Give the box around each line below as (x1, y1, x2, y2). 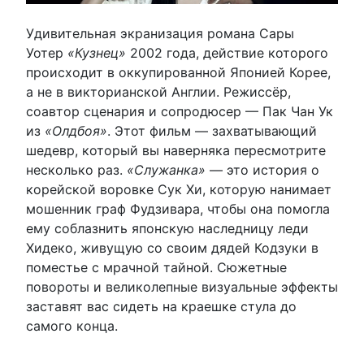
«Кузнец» (67, 44, 126, 61)
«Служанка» (127, 161, 206, 178)
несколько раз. (26, 161, 127, 178)
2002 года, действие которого (126, 44, 328, 61)
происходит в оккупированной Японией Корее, (26, 63, 331, 80)
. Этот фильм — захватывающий (107, 122, 317, 139)
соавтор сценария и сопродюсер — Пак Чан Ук (26, 102, 333, 119)
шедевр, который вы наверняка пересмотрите (26, 141, 326, 158)
